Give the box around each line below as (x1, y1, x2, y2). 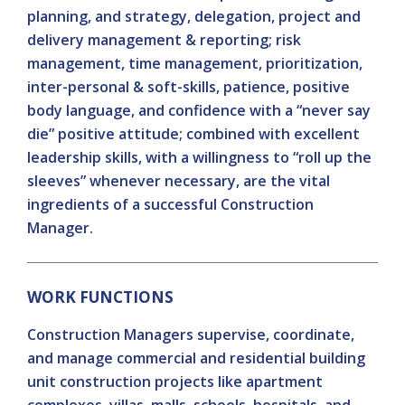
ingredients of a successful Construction (27, 194, 314, 214)
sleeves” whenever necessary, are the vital (27, 171, 330, 191)
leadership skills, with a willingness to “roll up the (27, 147, 372, 167)
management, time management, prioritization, (27, 53, 363, 73)
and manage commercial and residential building (27, 348, 365, 368)
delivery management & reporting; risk (27, 30, 301, 50)
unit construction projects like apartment (27, 372, 323, 391)
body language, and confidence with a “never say (27, 100, 371, 120)
